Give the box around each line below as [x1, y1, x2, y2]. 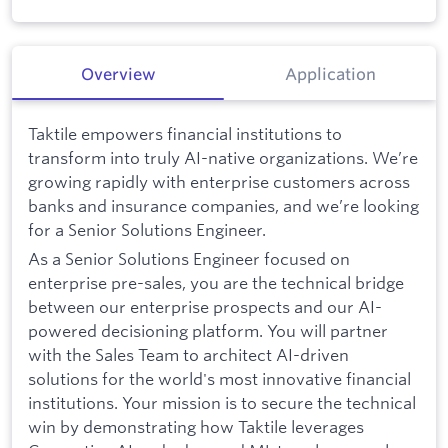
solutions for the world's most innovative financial [28, 368, 411, 390]
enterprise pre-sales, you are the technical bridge [28, 272, 404, 294]
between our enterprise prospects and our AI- [28, 296, 382, 318]
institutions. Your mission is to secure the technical [28, 392, 416, 414]
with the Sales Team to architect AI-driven [28, 344, 349, 366]
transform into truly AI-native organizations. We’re [28, 146, 418, 168]
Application [284, 64, 376, 85]
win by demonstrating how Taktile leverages [28, 416, 364, 438]
